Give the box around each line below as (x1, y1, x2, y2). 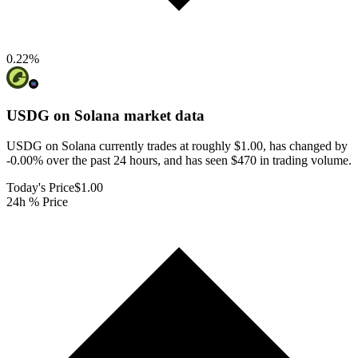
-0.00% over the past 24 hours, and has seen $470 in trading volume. (6, 153, 352, 168)
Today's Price (6, 181, 74, 195)
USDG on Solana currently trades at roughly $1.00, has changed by (6, 139, 348, 153)
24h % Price (6, 195, 68, 209)
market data (120, 106, 205, 124)
